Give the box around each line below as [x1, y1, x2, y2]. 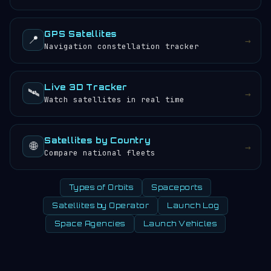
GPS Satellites [44, 29, 117, 39]
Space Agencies [54, 220, 125, 228]
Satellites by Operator [52, 201, 149, 210]
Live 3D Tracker [44, 82, 128, 92]
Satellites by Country [44, 135, 151, 145]
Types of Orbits [68, 183, 134, 192]
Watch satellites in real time [44, 94, 184, 105]
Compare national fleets [44, 148, 155, 158]
